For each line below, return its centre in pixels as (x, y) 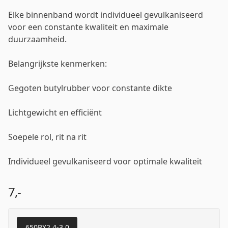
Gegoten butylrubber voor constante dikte (90, 88)
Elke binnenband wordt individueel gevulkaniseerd (106, 15)
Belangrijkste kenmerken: (58, 63)
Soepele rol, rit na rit (47, 137)
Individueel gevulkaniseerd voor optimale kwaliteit (105, 161)
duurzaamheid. (37, 39)
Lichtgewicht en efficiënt (55, 112)
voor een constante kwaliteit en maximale (88, 27)
